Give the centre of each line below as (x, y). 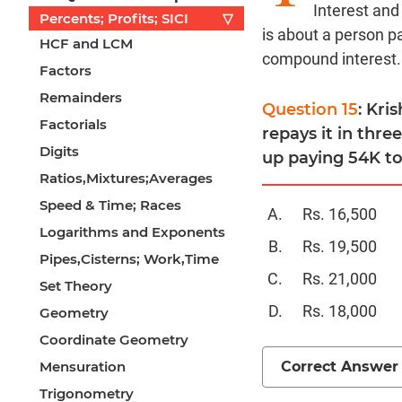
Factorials (73, 125)
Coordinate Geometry (114, 340)
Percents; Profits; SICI (114, 19)
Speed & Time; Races (110, 205)
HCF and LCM (86, 44)
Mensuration (83, 367)
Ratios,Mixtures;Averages (126, 179)
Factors (66, 71)
